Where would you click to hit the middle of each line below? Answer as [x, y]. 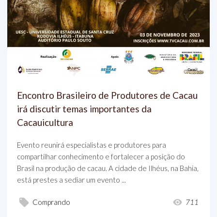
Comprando [51, 202]
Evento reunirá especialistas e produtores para [92, 145]
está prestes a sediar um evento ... [71, 180]
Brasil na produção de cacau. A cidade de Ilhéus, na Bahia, [108, 168]
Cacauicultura [45, 123]
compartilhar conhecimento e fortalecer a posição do [101, 157]
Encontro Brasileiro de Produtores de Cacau [107, 95]
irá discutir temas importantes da [84, 109]
